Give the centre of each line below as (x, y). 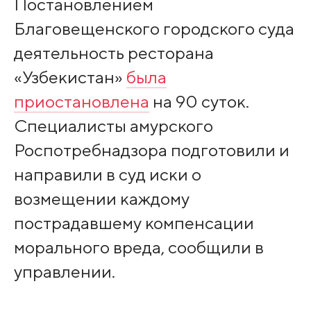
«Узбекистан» (70, 77)
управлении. (64, 271)
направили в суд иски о (107, 174)
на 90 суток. (199, 101)
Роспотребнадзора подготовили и (151, 150)
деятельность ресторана (114, 52)
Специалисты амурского (113, 125)
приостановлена (81, 101)
